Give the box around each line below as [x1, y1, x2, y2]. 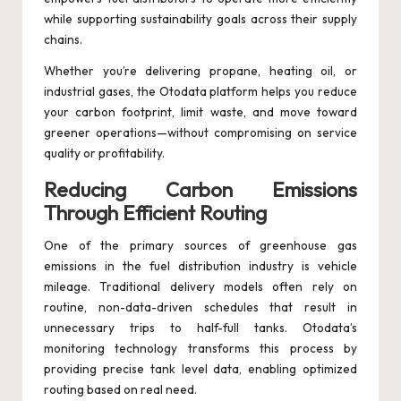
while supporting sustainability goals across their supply [44, 11, 357, 28]
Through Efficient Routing [44, 200, 267, 226]
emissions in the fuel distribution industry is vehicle [44, 258, 357, 275]
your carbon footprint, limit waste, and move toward [44, 104, 357, 121]
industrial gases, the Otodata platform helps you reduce [44, 83, 357, 100]
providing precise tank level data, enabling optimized [44, 361, 357, 378]
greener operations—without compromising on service [44, 124, 357, 141]
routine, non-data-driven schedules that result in [44, 299, 357, 316]
